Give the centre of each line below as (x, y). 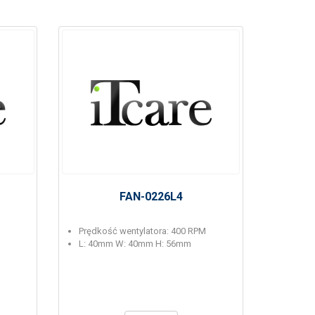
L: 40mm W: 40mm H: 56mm (135, 244)
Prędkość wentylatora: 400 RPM (143, 231)
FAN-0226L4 (151, 197)
